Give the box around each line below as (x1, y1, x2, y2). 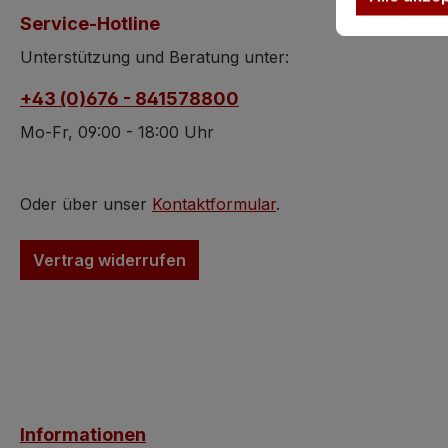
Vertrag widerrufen (33, 250, 186, 270)
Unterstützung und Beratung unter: (20, 47, 289, 67)
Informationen (20, 424, 146, 445)
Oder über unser (20, 194, 152, 214)
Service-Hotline (20, 13, 160, 34)
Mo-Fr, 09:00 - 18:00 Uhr (20, 122, 214, 142)
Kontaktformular (152, 194, 276, 214)
